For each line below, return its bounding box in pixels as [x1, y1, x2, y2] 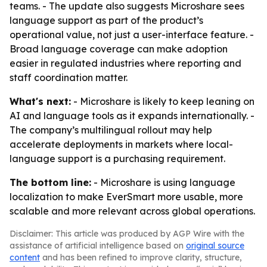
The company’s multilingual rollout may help [10, 124, 212, 136]
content [10, 252, 40, 263]
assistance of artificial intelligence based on [10, 240, 186, 251]
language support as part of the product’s [10, 14, 203, 26]
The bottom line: [10, 176, 91, 188]
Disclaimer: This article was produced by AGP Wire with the [10, 228, 244, 239]
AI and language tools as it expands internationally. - [10, 110, 254, 122]
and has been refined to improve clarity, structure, [40, 252, 242, 263]
